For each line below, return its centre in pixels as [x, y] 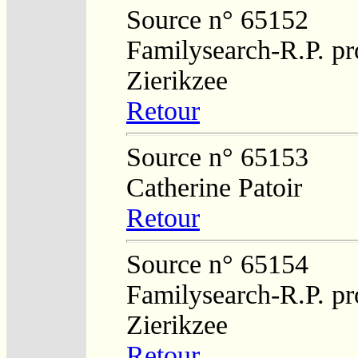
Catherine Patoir [214, 187]
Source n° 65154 [217, 264]
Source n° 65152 [217, 19]
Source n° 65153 [217, 157]
